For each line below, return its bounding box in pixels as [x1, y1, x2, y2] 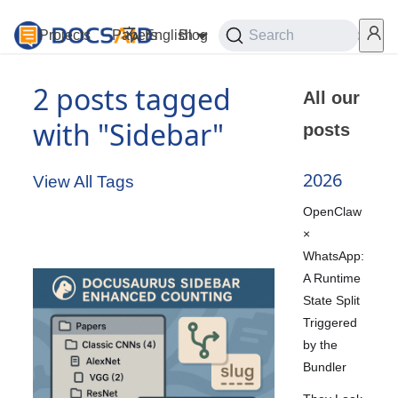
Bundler [303, 359, 347, 374]
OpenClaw [303, 203, 362, 219]
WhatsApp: [303, 248, 365, 263]
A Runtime [303, 270, 362, 285]
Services [323, 28, 378, 43]
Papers [112, 28, 157, 43]
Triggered [303, 314, 358, 330]
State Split [303, 292, 361, 307]
